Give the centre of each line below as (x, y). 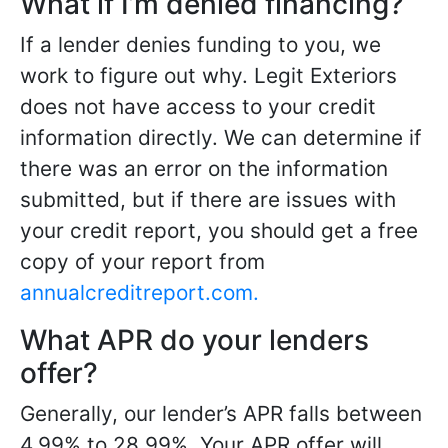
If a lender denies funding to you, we (200, 44)
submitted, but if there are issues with (208, 199)
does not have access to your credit (198, 106)
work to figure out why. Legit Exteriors (208, 75)
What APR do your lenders (194, 340)
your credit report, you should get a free (219, 230)
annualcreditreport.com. (139, 292)
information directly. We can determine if (221, 137)
